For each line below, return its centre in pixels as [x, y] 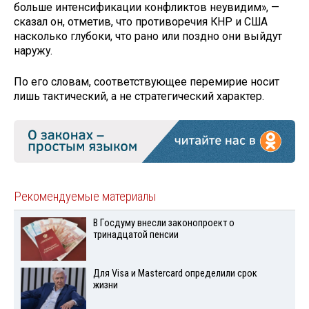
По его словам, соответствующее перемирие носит [147, 82]
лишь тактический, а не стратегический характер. [139, 97]
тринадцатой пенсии [136, 235]
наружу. [33, 51]
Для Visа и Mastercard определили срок [175, 274]
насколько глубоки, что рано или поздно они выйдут [148, 37]
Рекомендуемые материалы [85, 197]
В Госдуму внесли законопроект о [163, 223]
